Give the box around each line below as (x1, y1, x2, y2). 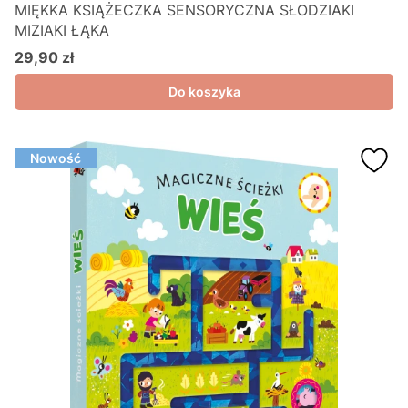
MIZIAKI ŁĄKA (15, 21, 109, 39)
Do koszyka (168, 84, 240, 99)
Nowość (30, 150, 81, 166)
